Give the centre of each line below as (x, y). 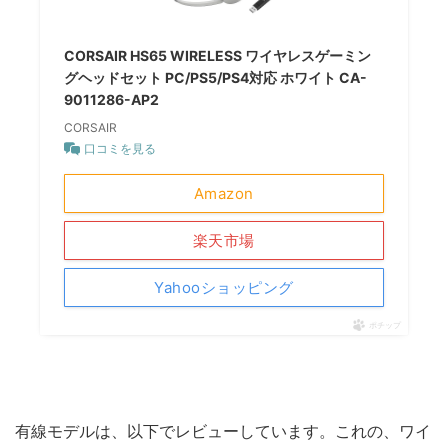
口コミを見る (120, 148)
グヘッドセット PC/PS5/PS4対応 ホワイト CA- (216, 77)
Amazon (223, 193)
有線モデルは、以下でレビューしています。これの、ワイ (223, 430)
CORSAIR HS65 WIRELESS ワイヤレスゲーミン (218, 55)
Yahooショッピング (224, 287)
